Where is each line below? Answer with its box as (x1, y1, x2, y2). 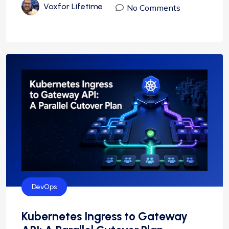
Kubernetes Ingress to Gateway (21, 209, 188, 224)
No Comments (127, 3, 180, 13)
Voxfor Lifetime (43, 1, 103, 11)
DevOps (32, 182, 57, 192)
